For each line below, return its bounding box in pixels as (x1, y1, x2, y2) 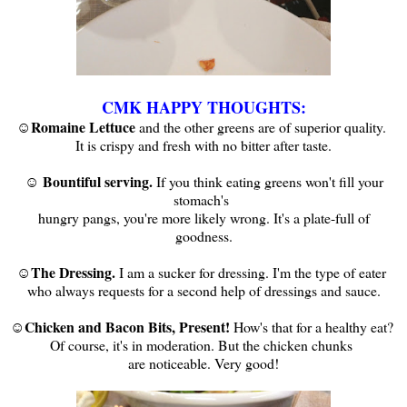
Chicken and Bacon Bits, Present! (24, 316, 230, 338)
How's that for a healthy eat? (229, 317, 398, 337)
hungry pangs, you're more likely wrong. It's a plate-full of (37, 208, 370, 228)
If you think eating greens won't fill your (152, 172, 383, 192)
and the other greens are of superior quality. (139, 117, 391, 137)
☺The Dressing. (16, 262, 115, 283)
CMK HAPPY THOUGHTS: (101, 95, 306, 120)
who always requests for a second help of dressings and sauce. (26, 281, 381, 301)
